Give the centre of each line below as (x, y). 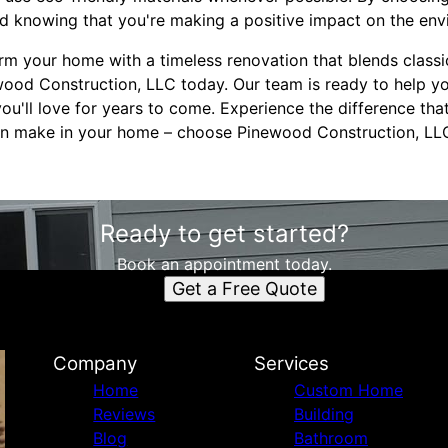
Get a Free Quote (244, 288)
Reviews (124, 414)
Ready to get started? (224, 233)
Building (323, 414)
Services (291, 363)
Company (95, 363)
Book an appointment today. (224, 264)
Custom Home (348, 390)
